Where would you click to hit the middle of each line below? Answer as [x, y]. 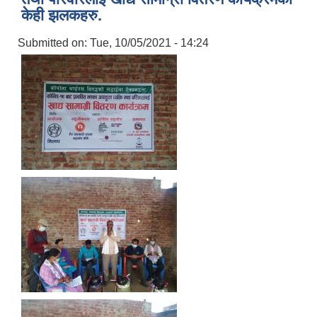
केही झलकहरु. [62, 16]
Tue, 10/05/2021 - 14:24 [149, 43]
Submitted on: [54, 43]
